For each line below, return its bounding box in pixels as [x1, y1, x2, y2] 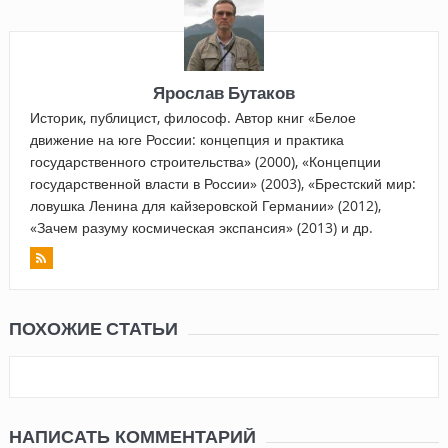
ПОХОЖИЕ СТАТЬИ [8, 317, 178, 339]
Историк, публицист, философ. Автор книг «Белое [29, 107, 356, 127]
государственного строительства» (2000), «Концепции [29, 151, 381, 171]
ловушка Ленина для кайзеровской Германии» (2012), [29, 195, 381, 215]
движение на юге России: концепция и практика [29, 129, 344, 149]
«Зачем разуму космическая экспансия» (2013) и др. [29, 217, 373, 237]
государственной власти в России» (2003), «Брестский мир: [29, 173, 416, 193]
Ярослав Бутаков [152, 80, 295, 104]
